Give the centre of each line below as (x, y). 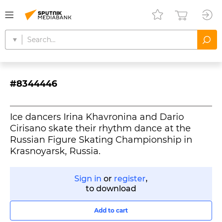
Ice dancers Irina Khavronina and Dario (97, 117)
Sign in (88, 179)
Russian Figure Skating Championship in (101, 140)
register (130, 179)
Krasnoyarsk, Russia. (55, 151)
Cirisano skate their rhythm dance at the (100, 128)
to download (111, 189)
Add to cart (111, 210)
